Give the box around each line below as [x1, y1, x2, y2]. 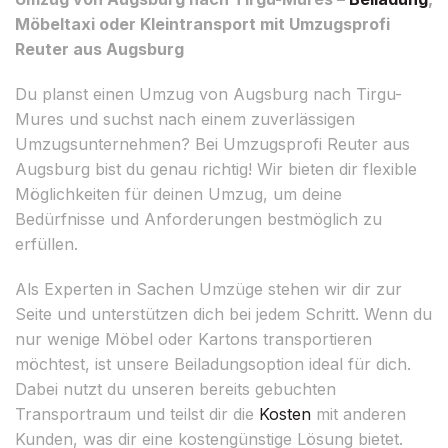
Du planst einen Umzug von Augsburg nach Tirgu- [15, 83, 402, 104]
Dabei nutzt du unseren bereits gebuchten [15, 378, 336, 399]
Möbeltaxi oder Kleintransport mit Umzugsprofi [15, 13, 390, 34]
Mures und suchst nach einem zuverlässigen [15, 108, 355, 129]
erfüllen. [15, 233, 78, 254]
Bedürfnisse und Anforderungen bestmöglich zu [15, 208, 382, 229]
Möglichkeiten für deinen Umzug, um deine [15, 183, 342, 204]
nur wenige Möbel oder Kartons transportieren [15, 328, 372, 349]
